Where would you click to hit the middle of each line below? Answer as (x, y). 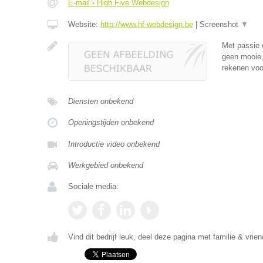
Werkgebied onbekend (105, 165)
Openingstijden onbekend (111, 122)
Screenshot (220, 24)
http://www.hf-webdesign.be (146, 24)
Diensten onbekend (100, 101)
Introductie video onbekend (114, 144)
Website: (84, 24)
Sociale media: (93, 186)
